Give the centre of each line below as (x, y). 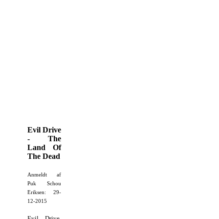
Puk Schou (44, 183)
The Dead (44, 156)
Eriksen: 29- (44, 192)
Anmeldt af (44, 175)
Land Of (44, 147)
